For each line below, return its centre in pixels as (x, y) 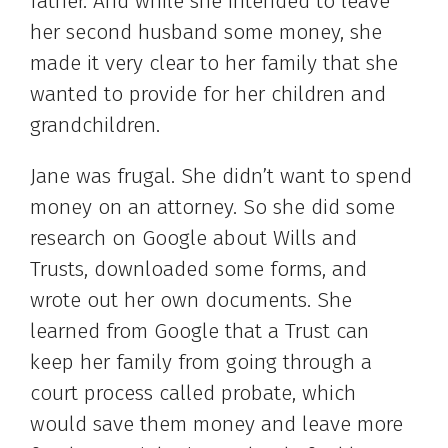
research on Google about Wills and (193, 238)
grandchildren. (95, 125)
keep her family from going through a (201, 362)
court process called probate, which (193, 393)
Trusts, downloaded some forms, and (198, 269)
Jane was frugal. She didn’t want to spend (221, 176)
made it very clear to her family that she (214, 63)
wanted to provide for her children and (208, 94)
